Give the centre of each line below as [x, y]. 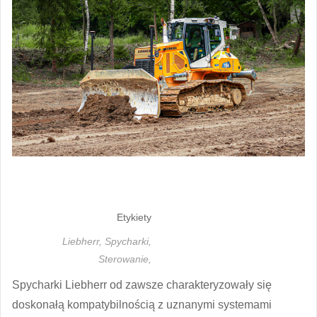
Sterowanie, [125, 259]
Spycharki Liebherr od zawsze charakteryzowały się [142, 284]
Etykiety [134, 217]
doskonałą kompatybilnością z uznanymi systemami [142, 304]
